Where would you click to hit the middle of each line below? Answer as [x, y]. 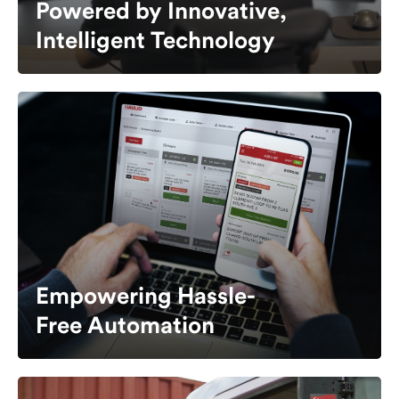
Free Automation [125, 326]
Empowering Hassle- [146, 297]
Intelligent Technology [155, 41]
